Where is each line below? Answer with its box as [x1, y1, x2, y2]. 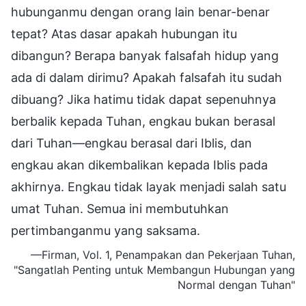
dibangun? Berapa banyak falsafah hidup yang [11, 48, 279, 63]
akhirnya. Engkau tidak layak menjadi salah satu [11, 179, 286, 194]
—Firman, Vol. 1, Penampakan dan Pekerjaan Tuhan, [31, 247, 295, 262]
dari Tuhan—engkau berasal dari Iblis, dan [11, 135, 252, 150]
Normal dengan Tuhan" [178, 277, 295, 292]
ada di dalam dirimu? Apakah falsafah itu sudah [11, 70, 282, 85]
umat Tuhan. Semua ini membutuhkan [11, 201, 229, 216]
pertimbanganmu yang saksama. [11, 223, 200, 238]
